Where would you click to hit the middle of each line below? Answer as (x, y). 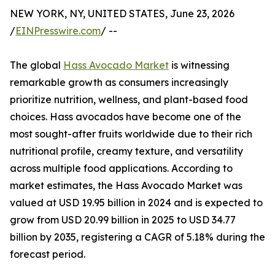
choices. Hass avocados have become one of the (126, 117)
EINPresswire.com (58, 31)
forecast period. (48, 254)
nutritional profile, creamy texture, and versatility (126, 151)
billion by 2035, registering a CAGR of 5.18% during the (137, 237)
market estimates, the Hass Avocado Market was (126, 186)
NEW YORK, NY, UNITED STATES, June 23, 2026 (122, 14)
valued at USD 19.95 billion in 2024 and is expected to (136, 203)
